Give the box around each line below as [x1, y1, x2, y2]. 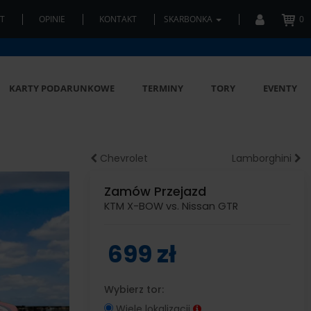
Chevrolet [96, 151, 148, 165]
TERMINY [142, 82, 183, 94]
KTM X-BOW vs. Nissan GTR [103, 199, 238, 213]
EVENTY [263, 82, 297, 94]
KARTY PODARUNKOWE [9, 82, 115, 94]
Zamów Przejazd [103, 183, 206, 200]
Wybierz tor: [103, 283, 164, 296]
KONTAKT [99, 13, 137, 25]
